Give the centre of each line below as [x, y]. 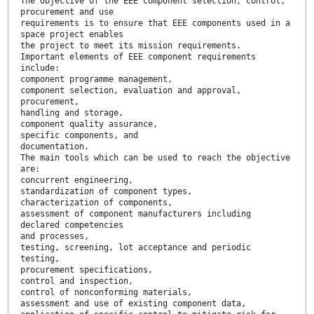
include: [40, 68]
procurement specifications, [87, 270]
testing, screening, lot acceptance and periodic [136, 248]
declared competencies [72, 225]
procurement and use [67, 12]
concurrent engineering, [77, 180]
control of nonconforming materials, [106, 293]
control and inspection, [77, 281]
